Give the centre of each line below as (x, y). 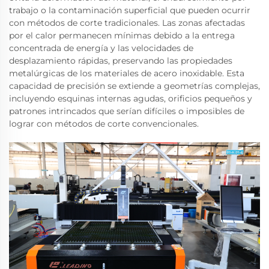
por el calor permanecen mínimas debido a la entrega (122, 35)
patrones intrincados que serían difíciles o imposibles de (127, 111)
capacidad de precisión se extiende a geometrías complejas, (134, 86)
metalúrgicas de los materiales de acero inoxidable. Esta (127, 73)
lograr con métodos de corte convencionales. (104, 123)
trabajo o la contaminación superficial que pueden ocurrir (130, 10)
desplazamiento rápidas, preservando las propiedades (121, 60)
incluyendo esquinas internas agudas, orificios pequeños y (131, 98)
